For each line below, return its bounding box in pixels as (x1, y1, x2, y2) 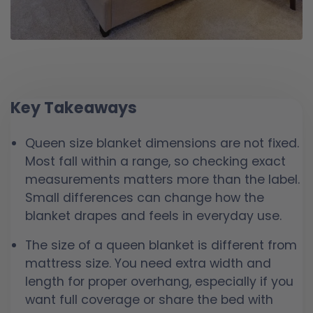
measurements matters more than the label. (25, 171, 300, 189)
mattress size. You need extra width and (25, 255, 271, 272)
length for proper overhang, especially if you (25, 273, 293, 291)
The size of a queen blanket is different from (25, 237, 297, 254)
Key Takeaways (10, 96, 137, 119)
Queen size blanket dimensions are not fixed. (25, 135, 299, 152)
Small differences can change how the (25, 189, 264, 207)
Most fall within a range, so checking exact (25, 153, 286, 170)
